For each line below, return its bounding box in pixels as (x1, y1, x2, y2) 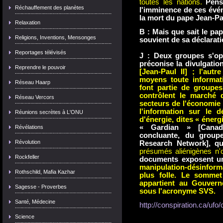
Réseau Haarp (15, 79, 50, 85)
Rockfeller (15, 154, 39, 160)
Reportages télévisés (15, 49, 66, 55)
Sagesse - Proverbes (15, 184, 67, 190)
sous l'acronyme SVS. (139, 187, 216, 195)
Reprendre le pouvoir (15, 64, 66, 70)
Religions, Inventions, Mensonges (15, 34, 96, 40)
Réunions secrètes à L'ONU (15, 109, 83, 115)
